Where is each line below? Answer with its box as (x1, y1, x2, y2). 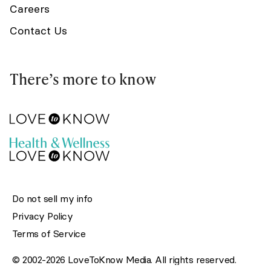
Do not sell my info (12, 192, 93, 205)
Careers (10, 2, 50, 16)
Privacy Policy (12, 210, 73, 223)
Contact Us (10, 24, 67, 38)
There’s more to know (10, 69, 156, 90)
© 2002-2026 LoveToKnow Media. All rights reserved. (12, 253, 236, 266)
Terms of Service (12, 227, 85, 240)
